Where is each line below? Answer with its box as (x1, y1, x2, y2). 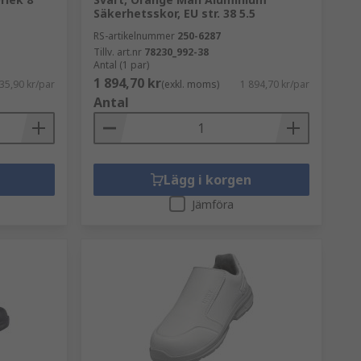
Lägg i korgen (164, 171, 252, 189)
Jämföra (191, 197, 234, 212)
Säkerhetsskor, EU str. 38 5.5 (93, 6, 255, 21)
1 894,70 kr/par (239, 77, 309, 91)
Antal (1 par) (93, 58, 149, 72)
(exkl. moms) (160, 77, 219, 91)
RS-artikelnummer (93, 29, 175, 43)
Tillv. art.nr (93, 45, 142, 59)
